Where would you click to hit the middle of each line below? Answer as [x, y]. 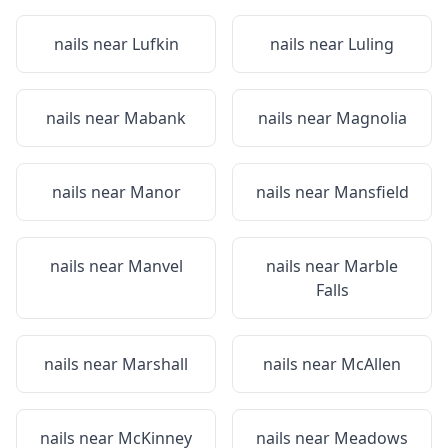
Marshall [155, 364]
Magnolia [371, 118]
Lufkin [155, 44]
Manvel [155, 266]
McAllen [371, 364]
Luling [371, 44]
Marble [371, 266]
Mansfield [371, 192]
